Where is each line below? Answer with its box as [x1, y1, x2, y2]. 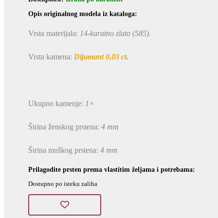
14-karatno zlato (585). [80, 29, 151, 37]
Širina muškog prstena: [28, 146, 100, 154]
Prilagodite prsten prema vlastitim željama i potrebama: [28, 166, 195, 173]
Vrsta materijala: [28, 29, 80, 37]
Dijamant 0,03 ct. [74, 53, 128, 61]
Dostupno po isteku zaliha [28, 181, 97, 187]
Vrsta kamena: [28, 53, 74, 61]
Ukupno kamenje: [28, 99, 85, 108]
